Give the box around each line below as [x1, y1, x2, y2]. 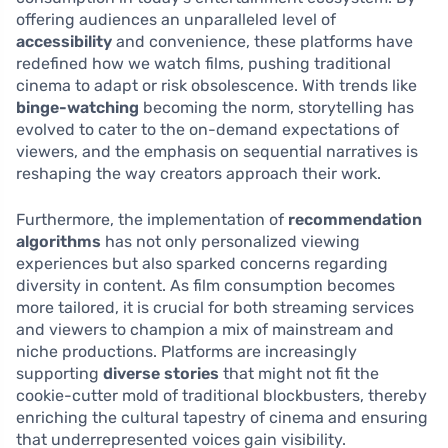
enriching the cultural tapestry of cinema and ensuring [16, 408, 428, 428]
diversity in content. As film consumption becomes [16, 276, 395, 296]
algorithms [16, 232, 101, 252]
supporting [16, 364, 103, 384]
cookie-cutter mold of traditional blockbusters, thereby [16, 386, 427, 406]
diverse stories [103, 364, 219, 384]
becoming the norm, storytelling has [139, 98, 414, 118]
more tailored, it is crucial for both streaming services [16, 298, 414, 318]
